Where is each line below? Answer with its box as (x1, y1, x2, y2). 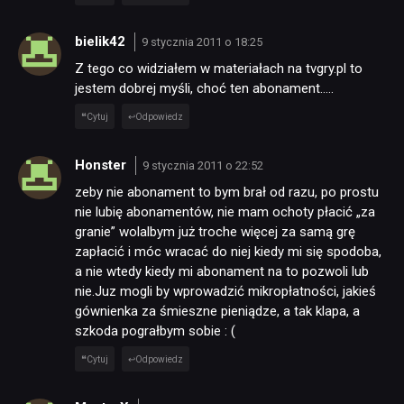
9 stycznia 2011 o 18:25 (141, 35, 262, 50)
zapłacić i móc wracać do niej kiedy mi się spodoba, (75, 243, 381, 260)
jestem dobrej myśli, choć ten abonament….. (75, 79, 334, 96)
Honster (75, 157, 130, 174)
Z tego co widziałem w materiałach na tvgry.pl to (75, 60, 363, 77)
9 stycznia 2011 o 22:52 (142, 159, 263, 173)
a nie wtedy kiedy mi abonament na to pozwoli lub (75, 262, 369, 280)
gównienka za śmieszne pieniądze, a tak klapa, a (75, 302, 360, 319)
